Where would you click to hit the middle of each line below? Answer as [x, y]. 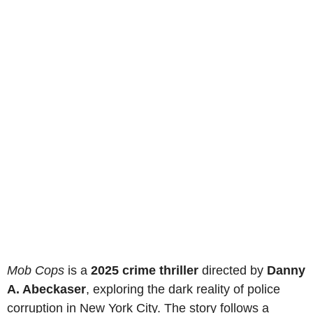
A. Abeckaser [46, 289]
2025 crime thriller [145, 270]
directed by [233, 270]
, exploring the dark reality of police [183, 289]
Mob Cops [36, 270]
